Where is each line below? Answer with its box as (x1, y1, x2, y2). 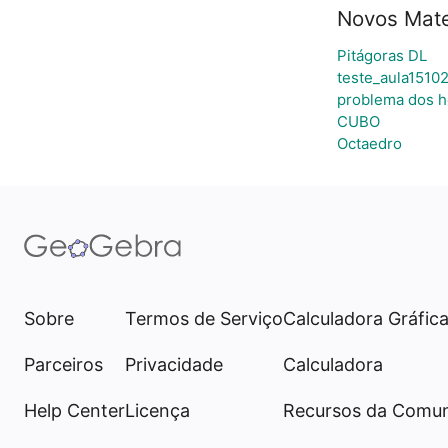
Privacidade (125, 354, 223, 375)
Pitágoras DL (336, 46, 427, 65)
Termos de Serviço (125, 308, 283, 329)
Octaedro (336, 134, 402, 153)
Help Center (24, 400, 125, 421)
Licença (125, 400, 190, 421)
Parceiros (24, 354, 103, 375)
